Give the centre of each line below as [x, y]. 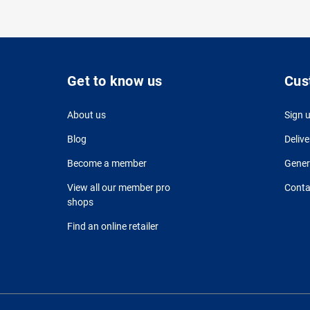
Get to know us [115, 81]
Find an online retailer [113, 227]
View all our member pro [119, 188]
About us [87, 115]
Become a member [107, 164]
